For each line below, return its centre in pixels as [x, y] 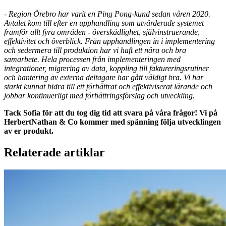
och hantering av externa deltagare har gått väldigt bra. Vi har [104, 78]
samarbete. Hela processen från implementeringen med [92, 60]
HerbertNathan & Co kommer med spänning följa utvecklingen [112, 122]
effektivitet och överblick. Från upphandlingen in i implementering [109, 41]
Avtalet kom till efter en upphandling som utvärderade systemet [104, 23]
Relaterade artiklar [54, 153]
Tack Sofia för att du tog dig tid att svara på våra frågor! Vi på [111, 113]
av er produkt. [29, 131]
